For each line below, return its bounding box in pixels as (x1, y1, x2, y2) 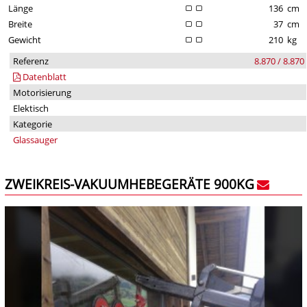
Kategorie (12, 117, 52, 130)
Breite (8, 17, 32, 30)
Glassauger (12, 133, 58, 146)
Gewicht (8, 33, 41, 46)
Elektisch (12, 101, 49, 114)
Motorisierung (12, 86, 71, 99)
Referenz (12, 54, 49, 67)
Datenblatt (20, 70, 66, 83)
